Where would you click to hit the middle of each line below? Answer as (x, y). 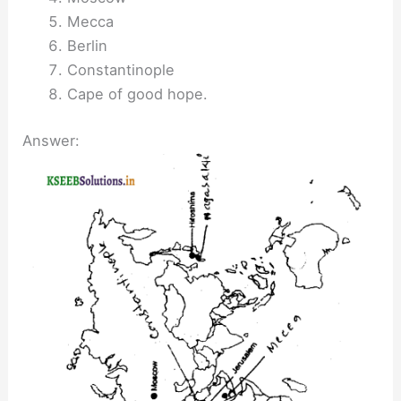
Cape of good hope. (137, 94)
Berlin (87, 46)
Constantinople (120, 70)
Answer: (51, 140)
